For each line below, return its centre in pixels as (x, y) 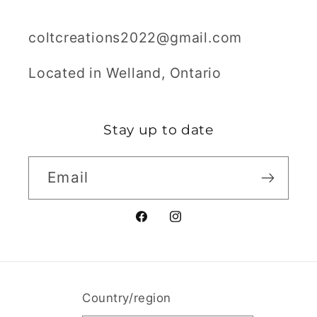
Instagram (201, 225)
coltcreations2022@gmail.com (136, 37)
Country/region (127, 298)
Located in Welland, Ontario (125, 73)
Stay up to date (158, 130)
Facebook (166, 225)
